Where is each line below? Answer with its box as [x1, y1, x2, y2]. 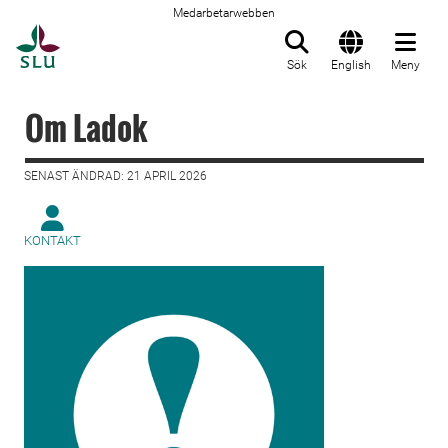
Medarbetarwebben [173, 6, 275, 20]
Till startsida [59, 25, 160, 45]
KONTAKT [24, 233, 81, 248]
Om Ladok [25, 104, 147, 151]
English [331, 58, 371, 72]
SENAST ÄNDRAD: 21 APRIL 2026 [24, 169, 207, 183]
